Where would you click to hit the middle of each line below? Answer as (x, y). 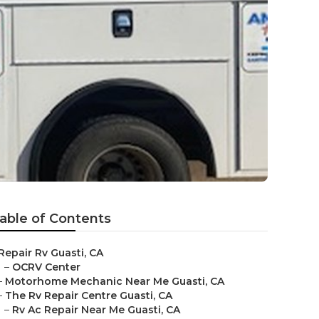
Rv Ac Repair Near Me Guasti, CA (96, 310)
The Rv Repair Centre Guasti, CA (89, 296)
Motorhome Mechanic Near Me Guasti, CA (115, 281)
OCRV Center (46, 267)
